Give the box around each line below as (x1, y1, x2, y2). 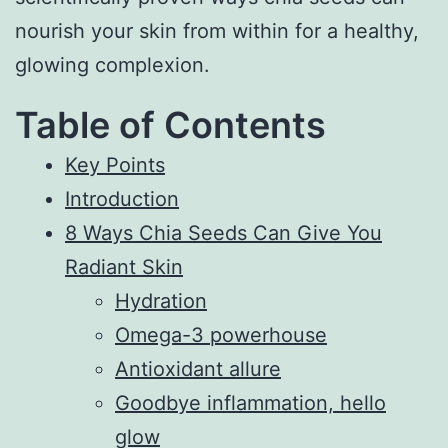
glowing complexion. (15, 52, 210, 77)
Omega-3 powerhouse (115, 322, 327, 347)
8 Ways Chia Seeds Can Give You (65, 220, 382, 245)
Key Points (65, 152, 165, 177)
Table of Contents (15, 102, 326, 147)
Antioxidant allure (115, 356, 281, 381)
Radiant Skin (65, 254, 183, 279)
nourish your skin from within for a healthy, (15, 18, 419, 43)
